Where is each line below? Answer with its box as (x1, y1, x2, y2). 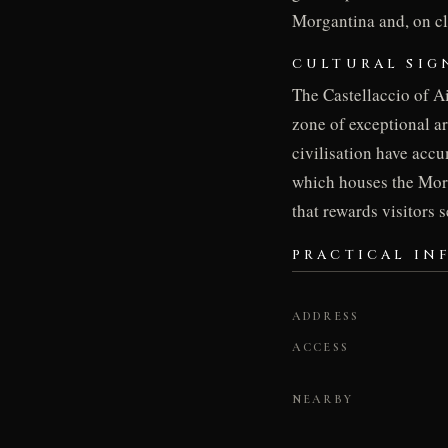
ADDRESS (292, 308, 360, 323)
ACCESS (292, 340, 349, 355)
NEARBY (292, 392, 353, 407)
